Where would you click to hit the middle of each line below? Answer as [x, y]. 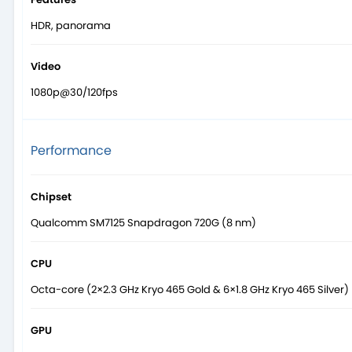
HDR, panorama [71, 26]
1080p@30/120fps [74, 93]
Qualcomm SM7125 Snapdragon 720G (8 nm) [143, 223]
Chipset [51, 197]
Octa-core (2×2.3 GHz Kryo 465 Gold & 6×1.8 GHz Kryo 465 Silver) [190, 290]
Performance [71, 151]
